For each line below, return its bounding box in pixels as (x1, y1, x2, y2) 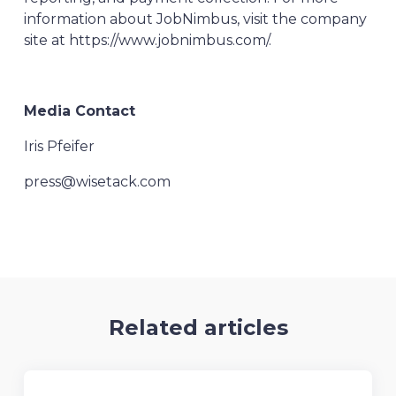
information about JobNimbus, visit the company (23, 11, 367, 27)
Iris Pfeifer (23, 138, 98, 155)
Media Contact (23, 103, 135, 119)
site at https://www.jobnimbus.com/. (23, 32, 271, 49)
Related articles (108, 315, 288, 340)
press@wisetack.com (23, 173, 171, 190)
